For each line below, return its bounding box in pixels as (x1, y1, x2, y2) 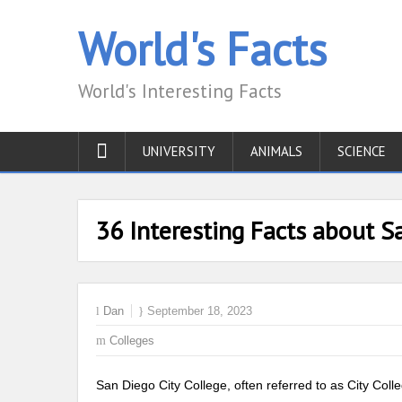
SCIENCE (337, 143, 386, 160)
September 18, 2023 (147, 304, 252, 318)
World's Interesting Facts (78, 79, 282, 103)
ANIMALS (250, 143, 302, 160)
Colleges (109, 334, 154, 347)
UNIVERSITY (143, 143, 215, 160)
